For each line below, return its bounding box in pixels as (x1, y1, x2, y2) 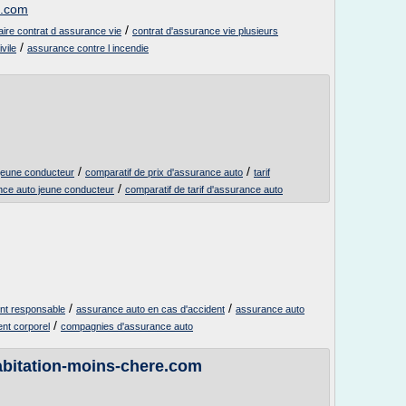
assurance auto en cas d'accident (76, 304, 225, 314)
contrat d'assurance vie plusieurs (132, 25, 278, 36)
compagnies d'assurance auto (61, 321, 193, 332)
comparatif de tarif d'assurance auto (125, 184, 283, 195)
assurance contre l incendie (27, 43, 149, 53)
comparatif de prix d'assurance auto (85, 167, 243, 178)
